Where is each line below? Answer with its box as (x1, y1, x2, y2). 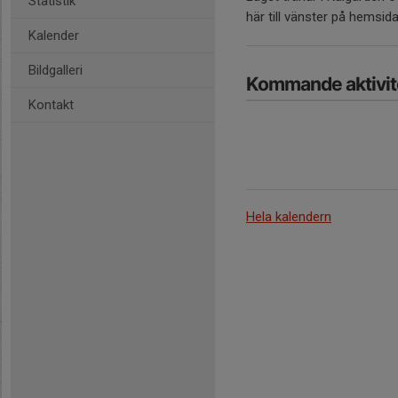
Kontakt (28, 97, 74, 113)
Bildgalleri (28, 62, 83, 78)
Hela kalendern (246, 209, 331, 226)
